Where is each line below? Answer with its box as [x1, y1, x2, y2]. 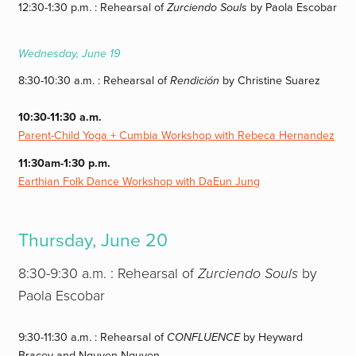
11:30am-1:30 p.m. [18, 156, 111, 170]
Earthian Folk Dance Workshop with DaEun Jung [18, 174, 261, 188]
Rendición [170, 74, 220, 88]
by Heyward [240, 330, 304, 344]
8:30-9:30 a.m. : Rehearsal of [18, 265, 199, 282]
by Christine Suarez [219, 74, 321, 88]
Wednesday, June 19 [18, 46, 121, 60]
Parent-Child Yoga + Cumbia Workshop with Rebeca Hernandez [18, 129, 335, 143]
